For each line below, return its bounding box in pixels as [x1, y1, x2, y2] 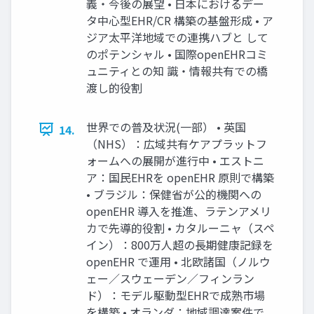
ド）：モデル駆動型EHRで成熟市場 [86, 286, 265, 303]
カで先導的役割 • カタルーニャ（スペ [86, 219, 275, 236]
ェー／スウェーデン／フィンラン [86, 269, 254, 287]
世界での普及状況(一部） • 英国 [86, 118, 246, 135]
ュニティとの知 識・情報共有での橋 [86, 62, 268, 79]
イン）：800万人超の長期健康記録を [86, 235, 273, 253]
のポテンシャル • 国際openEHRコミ [86, 45, 268, 62]
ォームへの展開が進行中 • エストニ [86, 151, 264, 169]
